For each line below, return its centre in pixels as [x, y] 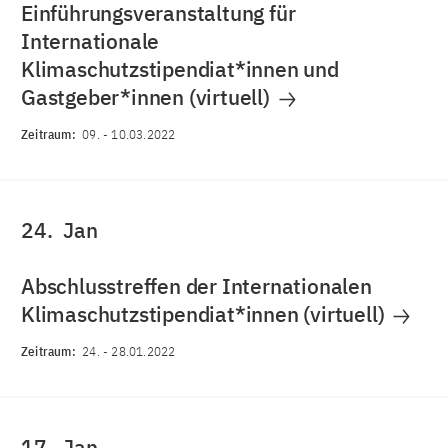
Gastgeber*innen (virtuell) [148, 97]
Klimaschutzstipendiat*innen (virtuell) [205, 314]
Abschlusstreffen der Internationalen [196, 286]
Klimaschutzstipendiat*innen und [180, 69]
